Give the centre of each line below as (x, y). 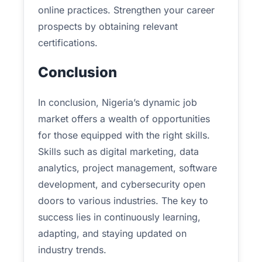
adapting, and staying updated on (112, 233)
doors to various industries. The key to (123, 201)
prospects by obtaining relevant (108, 26)
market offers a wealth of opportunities (124, 119)
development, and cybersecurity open (122, 184)
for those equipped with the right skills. (124, 135)
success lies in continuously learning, (119, 217)
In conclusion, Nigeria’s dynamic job (118, 102)
